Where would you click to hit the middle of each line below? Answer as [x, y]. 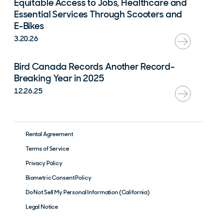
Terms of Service [47, 149]
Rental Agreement [49, 134]
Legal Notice [42, 207]
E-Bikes [29, 26]
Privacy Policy [44, 163]
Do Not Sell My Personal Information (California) [88, 193]
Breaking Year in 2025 [59, 78]
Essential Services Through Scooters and [98, 15]
